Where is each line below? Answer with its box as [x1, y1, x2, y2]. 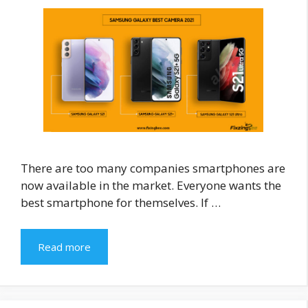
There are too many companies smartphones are [21, 160, 285, 177]
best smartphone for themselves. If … [21, 195, 221, 211]
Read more [38, 239, 91, 254]
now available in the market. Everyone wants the [21, 177, 281, 194]
